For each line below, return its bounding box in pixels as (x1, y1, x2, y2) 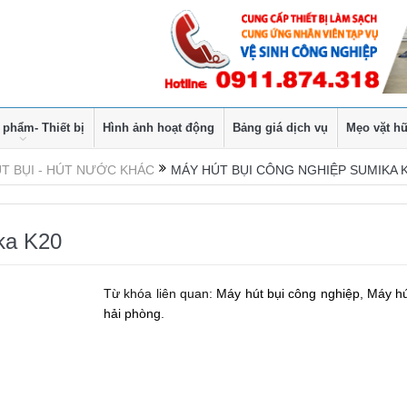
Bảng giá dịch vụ (233, 121, 328, 134)
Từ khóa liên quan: (104, 285, 217, 301)
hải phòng (104, 305, 162, 321)
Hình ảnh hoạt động (103, 121, 214, 134)
